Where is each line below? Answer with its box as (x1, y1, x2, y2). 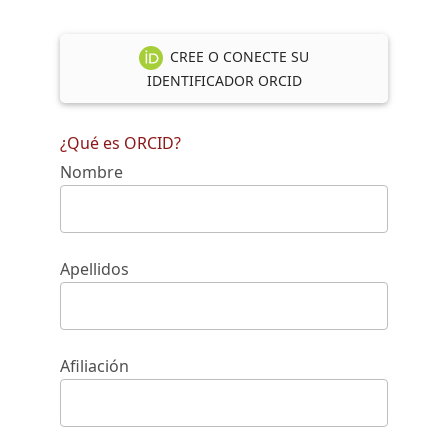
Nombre (60, 160, 123, 183)
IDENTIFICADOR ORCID (146, 70, 302, 90)
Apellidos (60, 257, 129, 280)
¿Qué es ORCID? (60, 131, 181, 154)
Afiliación (60, 354, 129, 377)
